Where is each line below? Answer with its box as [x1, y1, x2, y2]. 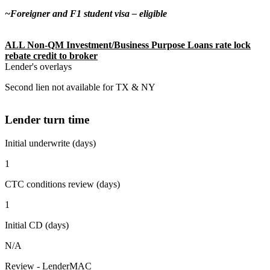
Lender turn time [5, 113, 89, 127]
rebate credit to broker [5, 50, 98, 61]
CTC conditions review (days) [5, 178, 120, 189]
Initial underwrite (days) [5, 137, 96, 148]
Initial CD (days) [5, 219, 69, 230]
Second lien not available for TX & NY [5, 81, 155, 92]
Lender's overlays [5, 61, 72, 72]
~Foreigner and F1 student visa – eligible [5, 8, 167, 19]
